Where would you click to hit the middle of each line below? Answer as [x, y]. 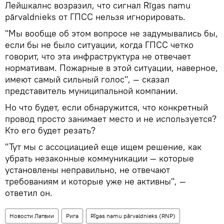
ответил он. [29, 193]
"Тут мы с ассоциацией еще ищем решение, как [103, 147]
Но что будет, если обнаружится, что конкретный [106, 107]
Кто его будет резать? [50, 130]
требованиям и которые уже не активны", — [95, 181]
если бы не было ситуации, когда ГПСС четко [99, 45]
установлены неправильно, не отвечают [87, 170]
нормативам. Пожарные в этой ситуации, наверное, [111, 68]
